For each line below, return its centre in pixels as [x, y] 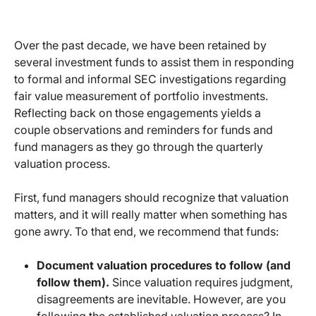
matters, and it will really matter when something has [151, 215]
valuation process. [62, 164]
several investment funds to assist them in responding [154, 62]
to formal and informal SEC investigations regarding [150, 79]
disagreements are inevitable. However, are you [161, 299]
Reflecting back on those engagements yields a [138, 113]
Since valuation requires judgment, [202, 282]
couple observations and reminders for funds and [144, 130]
